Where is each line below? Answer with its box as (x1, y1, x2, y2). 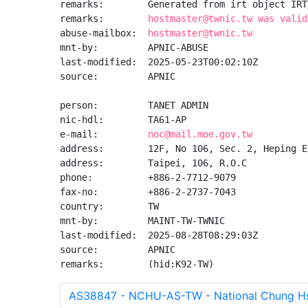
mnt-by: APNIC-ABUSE (60, 42, 208, 53)
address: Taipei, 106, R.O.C (60, 157, 247, 168)
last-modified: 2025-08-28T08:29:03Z (60, 230, 258, 241)
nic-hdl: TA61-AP (60, 114, 186, 125)
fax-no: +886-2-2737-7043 (60, 186, 236, 197)
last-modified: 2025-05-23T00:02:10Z (60, 56, 258, 67)
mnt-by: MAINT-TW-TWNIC (60, 215, 225, 226)
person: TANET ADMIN (60, 100, 208, 111)
